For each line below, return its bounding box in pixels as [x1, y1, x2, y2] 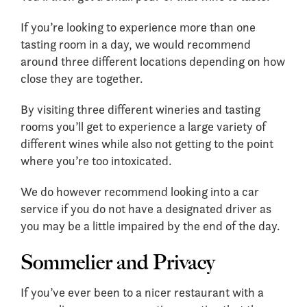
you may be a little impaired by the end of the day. [21, 218, 280, 234]
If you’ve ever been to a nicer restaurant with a [21, 284, 264, 300]
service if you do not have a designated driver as [21, 201, 271, 217]
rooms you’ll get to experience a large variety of [21, 119, 266, 134]
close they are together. [21, 71, 143, 86]
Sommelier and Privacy [21, 249, 214, 275]
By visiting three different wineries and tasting [21, 101, 260, 117]
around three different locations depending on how [21, 53, 285, 69]
